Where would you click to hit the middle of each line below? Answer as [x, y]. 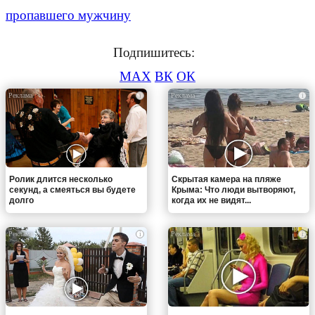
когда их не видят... [211, 201]
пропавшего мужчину [68, 15]
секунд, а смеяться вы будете [72, 190]
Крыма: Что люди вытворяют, [233, 190]
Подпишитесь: [157, 52]
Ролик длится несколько [61, 180]
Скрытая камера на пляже [226, 180]
